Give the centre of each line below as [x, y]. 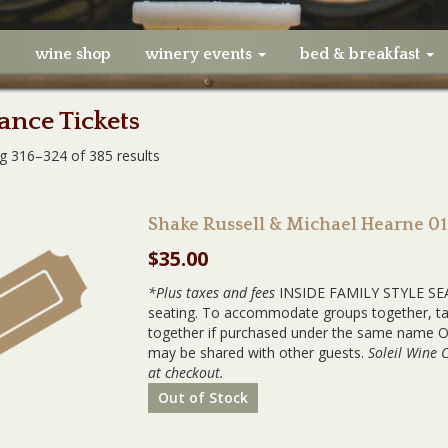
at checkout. [186, 372]
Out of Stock [203, 397]
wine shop [72, 54]
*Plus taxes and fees [211, 292]
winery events [200, 54]
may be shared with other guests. [258, 352]
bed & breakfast [361, 54]
